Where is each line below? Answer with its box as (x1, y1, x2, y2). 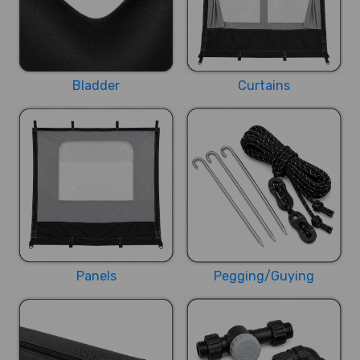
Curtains (238, 77, 290, 93)
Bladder (72, 77, 120, 93)
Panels (76, 268, 117, 284)
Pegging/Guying (214, 268, 314, 284)
